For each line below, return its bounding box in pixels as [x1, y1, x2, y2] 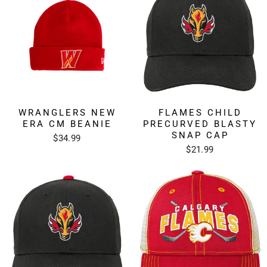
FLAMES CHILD [158, 107, 242, 118]
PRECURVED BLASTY [143, 118, 257, 129]
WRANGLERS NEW [18, 107, 116, 118]
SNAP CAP [171, 129, 229, 141]
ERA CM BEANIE [22, 118, 112, 129]
